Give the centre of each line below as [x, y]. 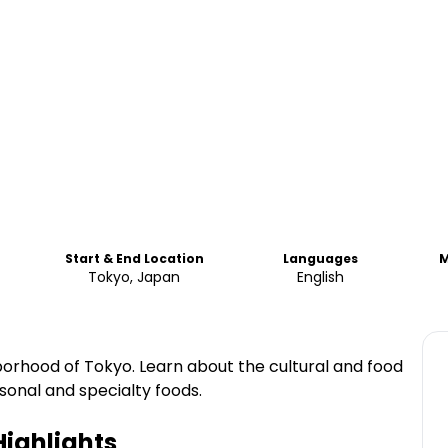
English [320, 277]
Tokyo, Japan [134, 277]
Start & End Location [134, 258]
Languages [320, 258]
